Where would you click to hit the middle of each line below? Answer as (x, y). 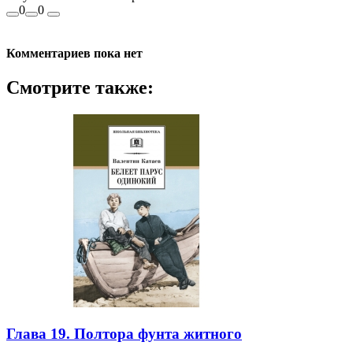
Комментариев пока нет (74, 53)
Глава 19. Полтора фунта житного (124, 333)
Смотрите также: (80, 88)
